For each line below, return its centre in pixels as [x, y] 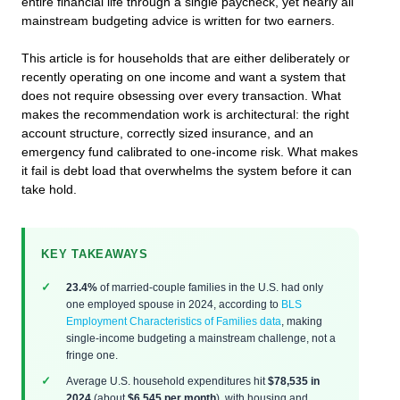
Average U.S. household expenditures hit [167, 381]
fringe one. [92, 355]
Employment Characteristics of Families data [174, 321]
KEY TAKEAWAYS [95, 255]
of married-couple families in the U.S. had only [210, 287]
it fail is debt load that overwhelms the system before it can [187, 171]
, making [302, 321]
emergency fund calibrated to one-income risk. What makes [190, 153]
